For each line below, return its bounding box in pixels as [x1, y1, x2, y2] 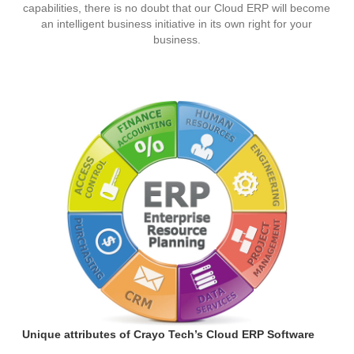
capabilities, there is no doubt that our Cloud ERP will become [23, 2, 331, 14]
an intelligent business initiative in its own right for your [41, 17, 313, 30]
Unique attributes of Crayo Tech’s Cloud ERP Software [22, 328, 315, 341]
